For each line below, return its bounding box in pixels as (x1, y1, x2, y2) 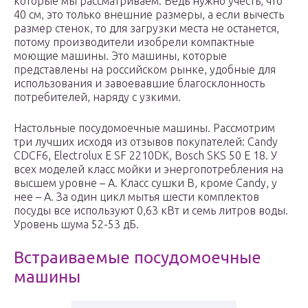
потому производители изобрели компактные (14, 36, 254, 49)
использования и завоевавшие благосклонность (14, 77, 265, 90)
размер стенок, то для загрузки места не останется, (14, 22, 279, 35)
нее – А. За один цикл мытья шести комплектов (14, 190, 259, 203)
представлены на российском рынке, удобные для (14, 63, 276, 76)
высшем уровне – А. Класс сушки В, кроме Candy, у (14, 177, 277, 190)
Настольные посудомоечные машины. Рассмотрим (14, 122, 275, 135)
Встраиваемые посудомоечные (14, 248, 261, 267)
